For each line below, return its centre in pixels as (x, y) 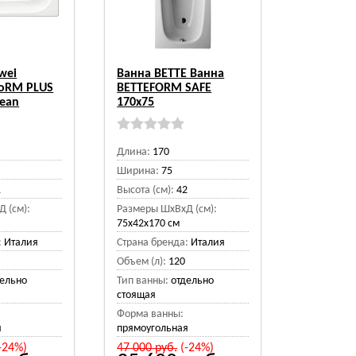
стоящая (137, 295)
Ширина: (138, 171)
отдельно (193, 281)
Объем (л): (142, 262)
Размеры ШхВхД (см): (167, 209)
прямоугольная (153, 329)
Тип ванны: (143, 281)
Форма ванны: (151, 314)
